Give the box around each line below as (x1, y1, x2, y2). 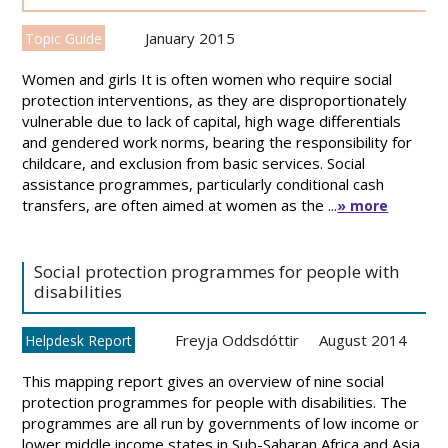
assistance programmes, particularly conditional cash (22, 174, 385, 194)
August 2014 (319, 330, 408, 350)
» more (337, 196, 389, 215)
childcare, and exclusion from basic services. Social (22, 153, 366, 173)
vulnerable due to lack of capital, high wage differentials (22, 111, 402, 131)
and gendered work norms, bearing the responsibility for (22, 132, 413, 152)
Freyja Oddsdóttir (175, 330, 300, 350)
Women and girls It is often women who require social (22, 69, 393, 89)
